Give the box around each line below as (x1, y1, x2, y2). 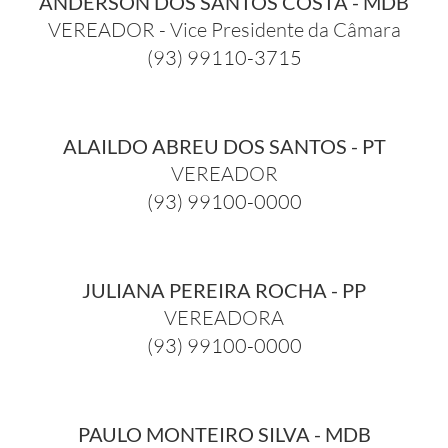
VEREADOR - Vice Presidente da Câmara (47, 16, 401, 42)
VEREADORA (164, 304, 284, 330)
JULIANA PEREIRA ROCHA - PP (82, 277, 366, 302)
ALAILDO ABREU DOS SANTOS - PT (62, 133, 386, 158)
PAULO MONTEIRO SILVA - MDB (77, 421, 371, 446)
